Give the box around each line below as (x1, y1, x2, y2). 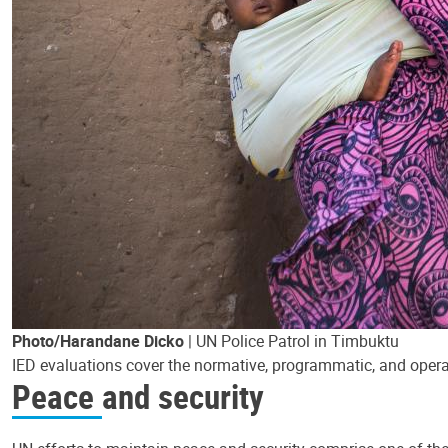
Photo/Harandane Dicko (12, 330, 184, 352)
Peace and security (12, 374, 264, 419)
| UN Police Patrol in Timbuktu (184, 330, 399, 352)
